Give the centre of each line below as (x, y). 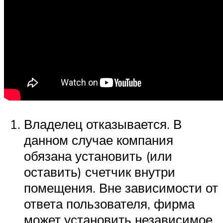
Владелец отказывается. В (103, 124)
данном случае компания (99, 140)
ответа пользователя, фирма (109, 204)
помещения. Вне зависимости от (121, 188)
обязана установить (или (98, 156)
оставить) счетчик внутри (100, 172)
